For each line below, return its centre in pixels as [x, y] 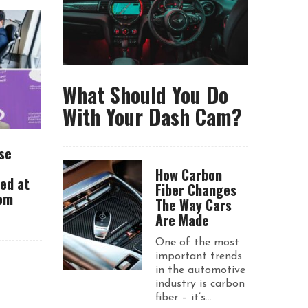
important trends [199, 256]
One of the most [197, 243]
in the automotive [200, 270]
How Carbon [189, 175]
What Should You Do [145, 94]
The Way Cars [194, 205]
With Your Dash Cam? [152, 116]
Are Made [182, 220]
